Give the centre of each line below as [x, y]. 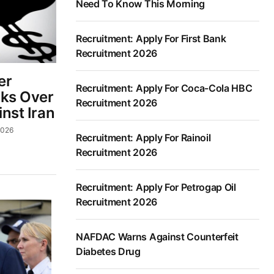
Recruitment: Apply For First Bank [151, 39]
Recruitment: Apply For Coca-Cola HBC [164, 88]
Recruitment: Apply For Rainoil [143, 138]
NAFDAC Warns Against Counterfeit [157, 237]
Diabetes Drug [108, 252]
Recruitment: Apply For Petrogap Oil [156, 187]
